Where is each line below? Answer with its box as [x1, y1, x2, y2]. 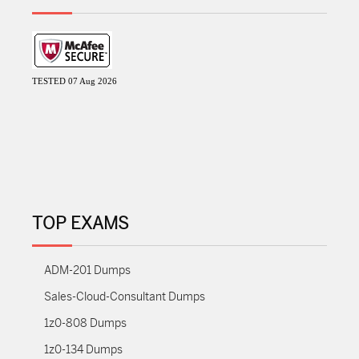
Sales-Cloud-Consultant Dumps [44, 291, 205, 303]
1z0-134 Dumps [44, 344, 123, 356]
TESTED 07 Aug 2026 [32, 76, 117, 86]
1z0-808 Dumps [44, 317, 127, 329]
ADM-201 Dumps [44, 264, 131, 276]
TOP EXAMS [32, 214, 129, 233]
